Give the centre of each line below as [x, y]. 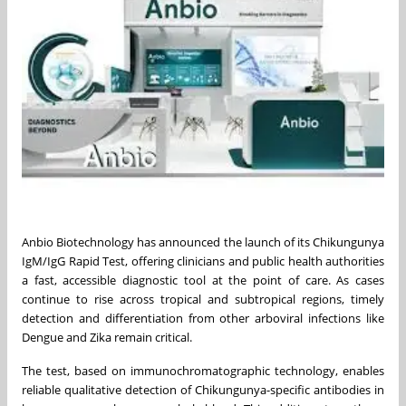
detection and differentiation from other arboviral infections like [203, 318]
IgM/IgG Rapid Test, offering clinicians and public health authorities [203, 261]
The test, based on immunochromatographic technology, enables [203, 370]
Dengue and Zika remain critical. [107, 337]
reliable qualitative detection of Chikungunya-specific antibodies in [203, 389]
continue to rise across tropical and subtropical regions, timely [203, 299]
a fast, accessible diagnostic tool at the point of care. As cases [203, 280]
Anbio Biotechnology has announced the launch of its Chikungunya [203, 242]
